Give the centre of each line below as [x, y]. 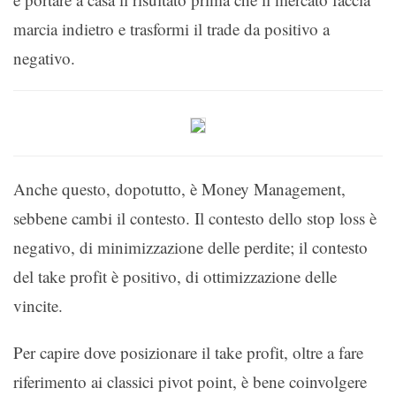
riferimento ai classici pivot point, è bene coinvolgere [190, 381]
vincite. [38, 305]
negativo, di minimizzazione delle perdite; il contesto [190, 247]
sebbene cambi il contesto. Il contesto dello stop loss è [195, 217]
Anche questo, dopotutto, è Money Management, [179, 188]
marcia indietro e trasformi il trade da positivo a [171, 28]
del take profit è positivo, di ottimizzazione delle [175, 276]
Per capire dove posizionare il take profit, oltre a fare [188, 352]
